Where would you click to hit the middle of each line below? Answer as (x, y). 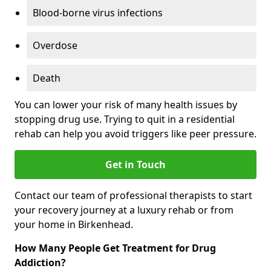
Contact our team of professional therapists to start (133, 195)
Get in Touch (135, 164)
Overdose (55, 45)
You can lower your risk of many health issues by (126, 104)
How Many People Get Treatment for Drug (115, 248)
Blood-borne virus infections (98, 12)
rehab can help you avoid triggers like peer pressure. (135, 133)
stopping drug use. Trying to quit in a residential (125, 119)
